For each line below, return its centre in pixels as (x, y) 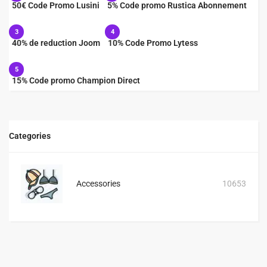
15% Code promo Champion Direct (76, 80)
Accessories (98, 184)
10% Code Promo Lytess (153, 43)
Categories (30, 136)
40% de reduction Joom (56, 43)
